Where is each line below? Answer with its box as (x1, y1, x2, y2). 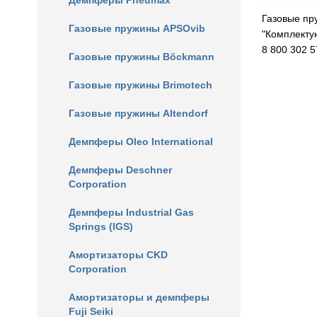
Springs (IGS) (69, 221, 133, 232)
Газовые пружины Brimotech (69, 79, 212, 91)
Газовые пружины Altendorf (69, 108, 208, 119)
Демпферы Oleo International (69, 136, 213, 147)
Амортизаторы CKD (69, 249, 168, 260)
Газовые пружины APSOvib (69, 23, 205, 34)
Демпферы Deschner (69, 164, 172, 175)
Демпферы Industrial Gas (69, 207, 194, 218)
